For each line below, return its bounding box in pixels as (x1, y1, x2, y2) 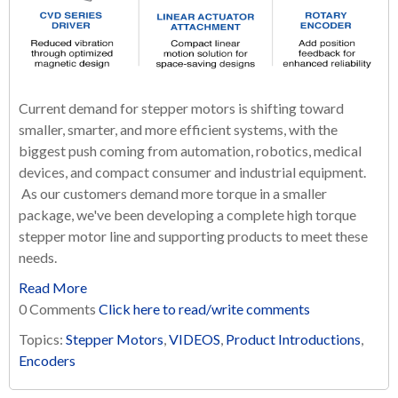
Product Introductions (226, 330, 361, 347)
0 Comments (19, 300, 99, 317)
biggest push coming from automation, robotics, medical (19, 142, 362, 159)
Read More (19, 279, 87, 296)
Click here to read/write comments (99, 300, 310, 317)
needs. (19, 249, 57, 266)
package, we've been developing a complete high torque (19, 206, 356, 223)
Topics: (19, 330, 66, 347)
